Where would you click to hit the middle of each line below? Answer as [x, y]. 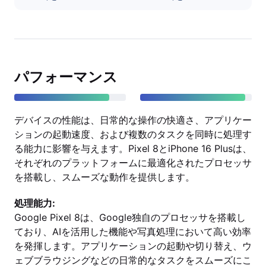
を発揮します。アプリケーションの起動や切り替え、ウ [133, 246]
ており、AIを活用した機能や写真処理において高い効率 [133, 232]
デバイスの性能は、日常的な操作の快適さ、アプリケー [133, 120]
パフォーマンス [66, 77]
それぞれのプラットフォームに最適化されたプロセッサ [133, 163]
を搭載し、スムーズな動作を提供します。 [104, 177]
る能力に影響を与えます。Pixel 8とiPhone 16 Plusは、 [133, 148]
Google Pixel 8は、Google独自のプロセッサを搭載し [130, 217]
